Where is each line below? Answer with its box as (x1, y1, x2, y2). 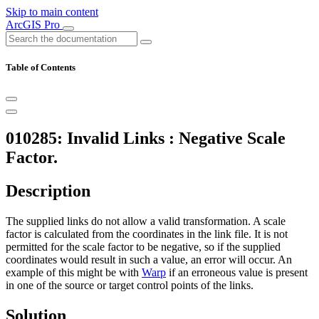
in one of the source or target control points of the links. (6, 279, 253, 292)
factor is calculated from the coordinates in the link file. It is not (6, 228, 288, 241)
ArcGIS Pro (6, 19, 63, 31)
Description (6, 182, 90, 201)
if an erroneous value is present (166, 266, 308, 279)
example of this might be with (6, 266, 142, 279)
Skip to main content (6, 6, 98, 18)
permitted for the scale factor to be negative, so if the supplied (6, 241, 281, 253)
